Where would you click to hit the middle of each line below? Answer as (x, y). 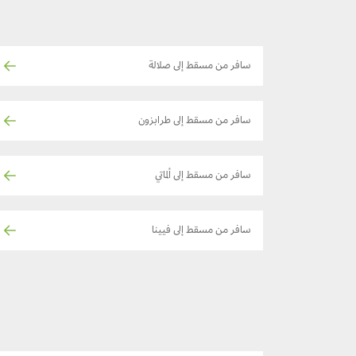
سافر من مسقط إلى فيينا (201, 231)
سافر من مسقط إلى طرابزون (195, 121)
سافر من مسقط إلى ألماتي (203, 176)
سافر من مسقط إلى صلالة (200, 66)
